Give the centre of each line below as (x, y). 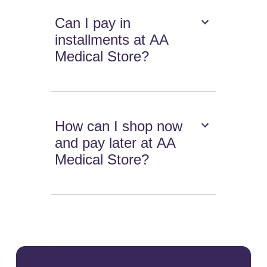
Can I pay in (93, 23)
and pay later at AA (116, 143)
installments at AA (112, 40)
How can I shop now (119, 126)
